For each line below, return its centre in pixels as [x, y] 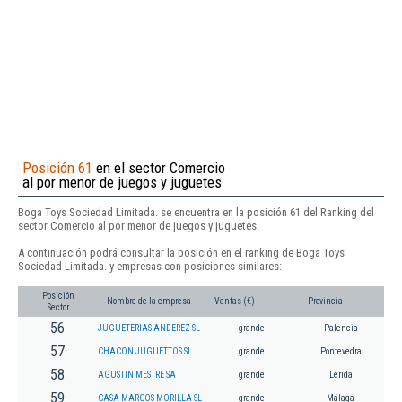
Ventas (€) [235, 301]
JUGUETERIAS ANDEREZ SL [149, 328]
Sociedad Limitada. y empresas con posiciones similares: [150, 266]
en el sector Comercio [159, 167]
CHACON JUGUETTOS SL [145, 352]
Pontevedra [341, 352]
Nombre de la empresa [149, 301]
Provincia [325, 301]
